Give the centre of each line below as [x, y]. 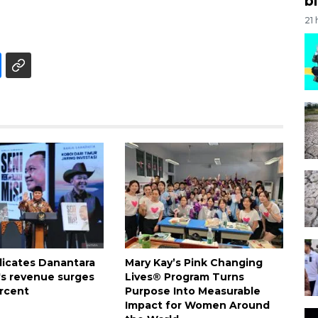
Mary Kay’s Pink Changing [193, 262]
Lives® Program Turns [184, 276]
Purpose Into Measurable [192, 291]
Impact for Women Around [197, 305]
